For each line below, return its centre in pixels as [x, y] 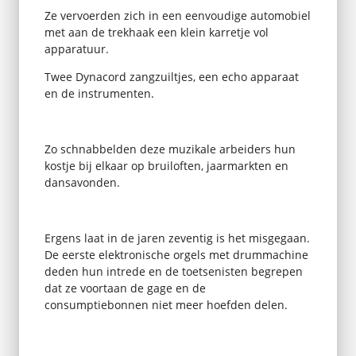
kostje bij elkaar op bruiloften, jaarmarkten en [166, 165]
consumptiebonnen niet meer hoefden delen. [166, 304]
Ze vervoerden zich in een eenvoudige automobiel [177, 15]
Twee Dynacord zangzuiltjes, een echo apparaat [171, 76]
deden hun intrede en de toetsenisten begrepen [173, 271]
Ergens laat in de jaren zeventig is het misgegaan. [177, 238]
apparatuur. [76, 48]
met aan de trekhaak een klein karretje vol [156, 32]
